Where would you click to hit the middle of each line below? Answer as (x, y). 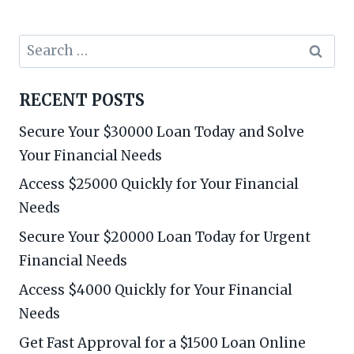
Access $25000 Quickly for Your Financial (159, 185)
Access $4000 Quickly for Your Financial (156, 290)
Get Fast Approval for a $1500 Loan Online (162, 343)
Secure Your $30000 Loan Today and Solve (162, 132)
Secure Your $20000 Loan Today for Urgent (165, 237)
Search (41, 44)
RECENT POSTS (82, 100)
